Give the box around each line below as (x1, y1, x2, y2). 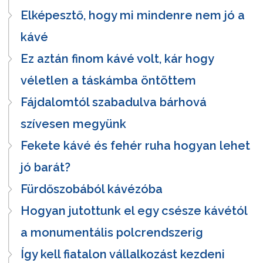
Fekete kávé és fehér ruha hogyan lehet (21, 138, 250, 153)
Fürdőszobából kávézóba (21, 181, 163, 196)
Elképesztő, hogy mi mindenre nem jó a (21, 8, 245, 22)
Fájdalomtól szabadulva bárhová (21, 95, 207, 109)
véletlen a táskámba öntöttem (21, 73, 196, 87)
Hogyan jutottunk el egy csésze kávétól (21, 203, 247, 218)
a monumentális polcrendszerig (21, 225, 203, 240)
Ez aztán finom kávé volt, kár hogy (21, 51, 214, 66)
